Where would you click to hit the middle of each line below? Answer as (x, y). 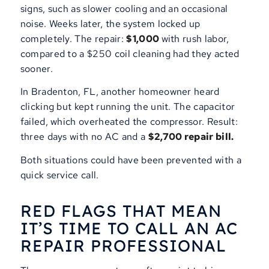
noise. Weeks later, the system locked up (110, 23)
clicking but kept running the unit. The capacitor (128, 107)
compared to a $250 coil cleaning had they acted (130, 53)
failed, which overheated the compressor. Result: (129, 122)
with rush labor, (195, 38)
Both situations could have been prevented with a (131, 160)
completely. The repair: (73, 38)
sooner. (36, 68)
